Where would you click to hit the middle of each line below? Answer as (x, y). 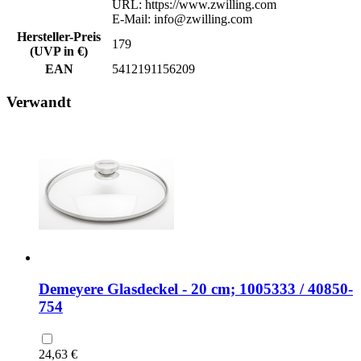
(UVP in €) (59, 51)
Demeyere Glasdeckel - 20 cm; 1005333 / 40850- (196, 288)
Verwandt (39, 102)
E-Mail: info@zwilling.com (182, 19)
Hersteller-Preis (59, 36)
